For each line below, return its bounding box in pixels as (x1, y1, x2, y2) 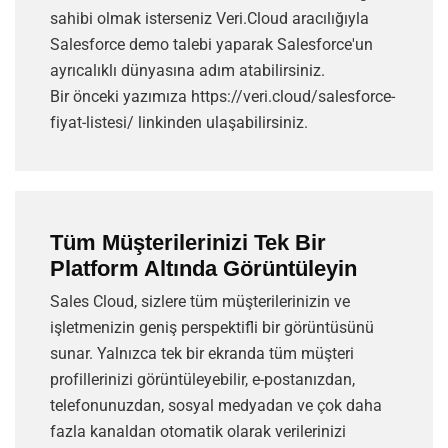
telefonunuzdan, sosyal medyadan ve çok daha (50, 396, 382, 416)
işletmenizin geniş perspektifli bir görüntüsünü (50, 318, 374, 338)
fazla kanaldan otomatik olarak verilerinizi (50, 422, 346, 442)
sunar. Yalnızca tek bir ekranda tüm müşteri (50, 344, 354, 364)
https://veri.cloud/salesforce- (191, 87, 395, 107)
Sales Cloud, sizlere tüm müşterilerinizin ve (50, 292, 350, 312)
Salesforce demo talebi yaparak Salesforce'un (50, 35, 373, 55)
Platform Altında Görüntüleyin (50, 256, 357, 282)
